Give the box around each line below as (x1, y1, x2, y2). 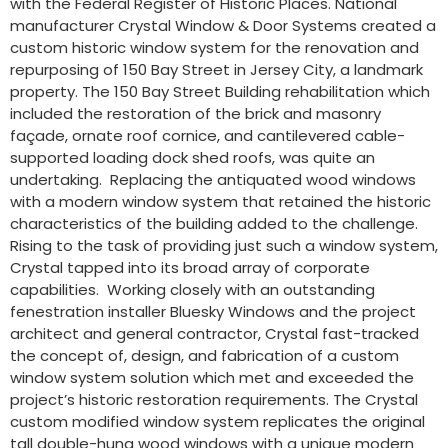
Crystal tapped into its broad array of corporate (10, 256, 370, 278)
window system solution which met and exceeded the (10, 366, 414, 388)
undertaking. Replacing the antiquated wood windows (10, 168, 416, 190)
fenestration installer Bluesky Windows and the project (10, 300, 416, 322)
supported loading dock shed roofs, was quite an (10, 146, 375, 168)
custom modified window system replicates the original (10, 410, 425, 432)
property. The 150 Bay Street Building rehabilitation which (10, 80, 430, 102)
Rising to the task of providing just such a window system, (10, 234, 438, 256)
